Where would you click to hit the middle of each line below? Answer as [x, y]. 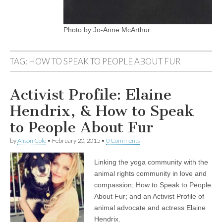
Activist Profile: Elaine [91, 95]
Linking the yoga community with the [151, 162]
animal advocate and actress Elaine [150, 208]
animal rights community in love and [150, 173]
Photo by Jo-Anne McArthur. [108, 30]
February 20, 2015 [76, 140]
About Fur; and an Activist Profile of [149, 196]
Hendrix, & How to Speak [102, 111]
